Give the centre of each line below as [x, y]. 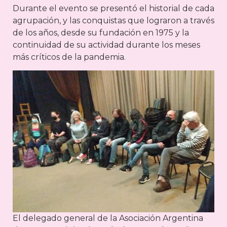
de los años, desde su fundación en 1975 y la [101, 32]
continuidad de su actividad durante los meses [106, 45]
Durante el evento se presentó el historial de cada [113, 8]
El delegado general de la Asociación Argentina [108, 218]
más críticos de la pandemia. [69, 57]
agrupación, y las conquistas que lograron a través [113, 20]
